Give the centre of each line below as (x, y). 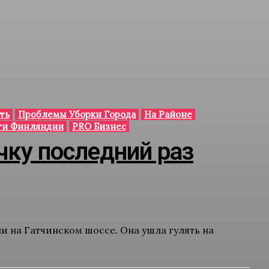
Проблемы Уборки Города (77, 114)
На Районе (168, 114)
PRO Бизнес (99, 126)
